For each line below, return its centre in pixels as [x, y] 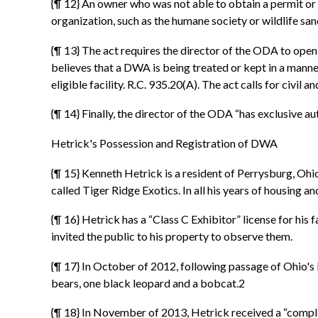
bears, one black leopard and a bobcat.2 [148, 283]
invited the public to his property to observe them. [172, 236]
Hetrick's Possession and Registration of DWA [164, 143]
